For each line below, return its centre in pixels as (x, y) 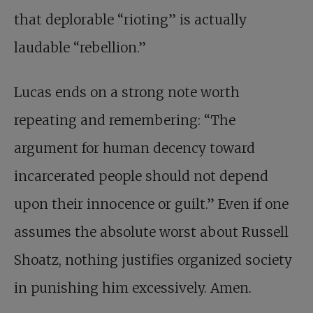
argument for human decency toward (134, 148)
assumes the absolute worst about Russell (151, 232)
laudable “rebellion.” (80, 48)
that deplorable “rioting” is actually (130, 20)
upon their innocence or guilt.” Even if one (151, 204)
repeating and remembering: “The (125, 121)
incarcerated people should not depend (141, 176)
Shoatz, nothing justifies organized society (153, 260)
